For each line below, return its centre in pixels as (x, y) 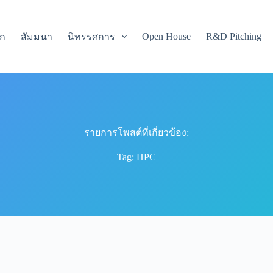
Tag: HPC (136, 157)
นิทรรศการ (91, 37)
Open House (167, 36)
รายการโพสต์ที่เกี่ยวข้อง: (136, 132)
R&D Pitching (234, 36)
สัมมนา (36, 37)
